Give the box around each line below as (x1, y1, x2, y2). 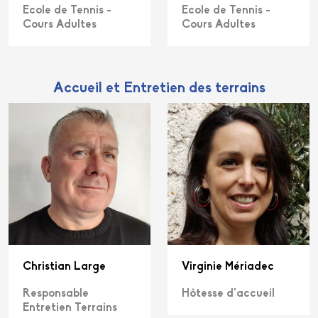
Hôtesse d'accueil (182, 288, 275, 300)
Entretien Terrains (23, 302, 117, 314)
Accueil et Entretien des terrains (53, 81, 265, 97)
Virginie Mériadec (182, 261, 274, 273)
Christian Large (23, 261, 106, 273)
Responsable (23, 288, 89, 300)
